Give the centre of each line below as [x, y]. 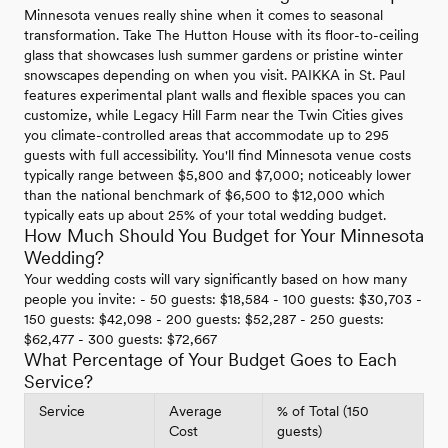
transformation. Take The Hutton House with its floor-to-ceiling [221, 35]
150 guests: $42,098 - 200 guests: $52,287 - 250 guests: [204, 319]
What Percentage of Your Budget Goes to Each [210, 360]
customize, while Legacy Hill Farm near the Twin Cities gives [213, 115]
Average [195, 411]
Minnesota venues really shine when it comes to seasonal [203, 15]
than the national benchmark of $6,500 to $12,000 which [204, 195]
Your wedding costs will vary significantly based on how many [215, 279]
